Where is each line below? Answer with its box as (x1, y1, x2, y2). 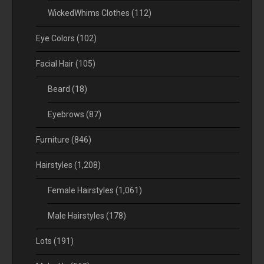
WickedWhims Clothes (48, 8, 131, 18)
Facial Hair (36, 58, 75, 68)
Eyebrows (48, 109, 86, 119)
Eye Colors (36, 33, 77, 43)
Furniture (36, 134, 71, 144)
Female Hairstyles (48, 185, 115, 195)
